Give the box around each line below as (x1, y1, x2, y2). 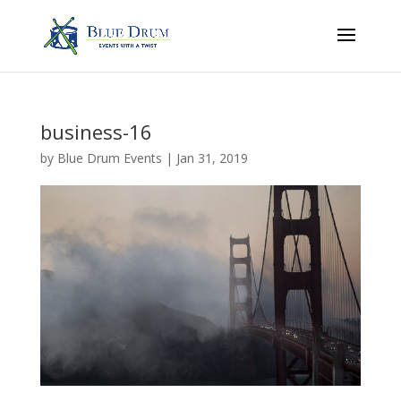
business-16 (39, 118, 152, 145)
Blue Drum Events (56, 149, 162, 166)
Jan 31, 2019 (175, 149, 248, 166)
